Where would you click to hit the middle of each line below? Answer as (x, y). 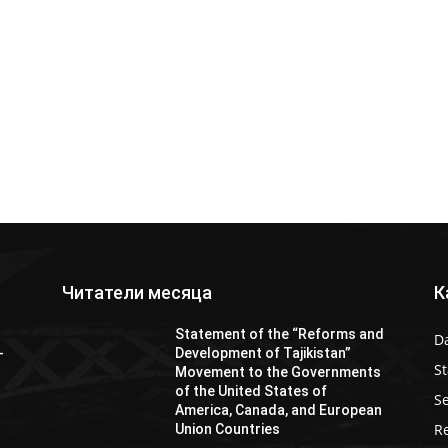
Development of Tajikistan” (263, 352)
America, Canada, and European (279, 409)
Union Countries (228, 428)
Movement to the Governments (278, 371)
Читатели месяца (137, 292)
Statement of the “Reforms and (280, 333)
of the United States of (251, 390)
